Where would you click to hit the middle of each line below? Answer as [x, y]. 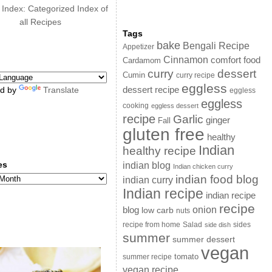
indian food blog [217, 179]
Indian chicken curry [203, 166]
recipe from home [151, 225]
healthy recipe [159, 151]
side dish [217, 225]
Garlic [188, 119]
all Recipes [40, 22]
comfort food [235, 60]
